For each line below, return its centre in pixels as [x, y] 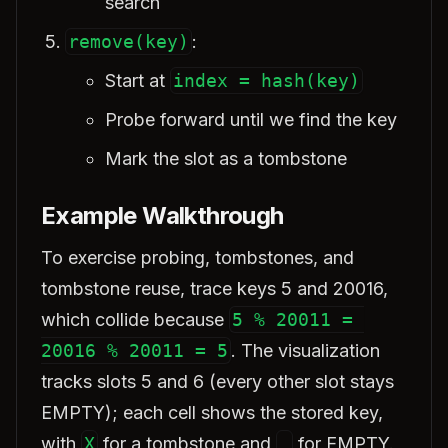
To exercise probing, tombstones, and [197, 257]
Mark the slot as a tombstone [226, 158]
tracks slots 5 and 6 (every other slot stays [217, 381]
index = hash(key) [266, 80]
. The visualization [305, 350]
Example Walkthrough [162, 215]
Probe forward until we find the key [251, 119]
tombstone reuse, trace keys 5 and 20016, [214, 288]
